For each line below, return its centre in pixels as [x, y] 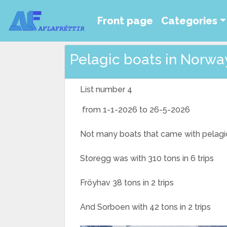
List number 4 [106, 89]
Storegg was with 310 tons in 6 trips [147, 158]
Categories [189, 21]
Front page [125, 21]
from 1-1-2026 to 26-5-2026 [135, 110]
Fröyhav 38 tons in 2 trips [127, 183]
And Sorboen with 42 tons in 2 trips [145, 207]
